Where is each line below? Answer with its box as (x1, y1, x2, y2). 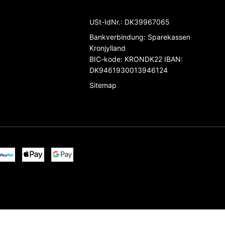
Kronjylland (89, 43, 126, 52)
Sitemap (89, 80, 117, 89)
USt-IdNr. (89, 17, 121, 26)
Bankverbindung (89, 32, 144, 41)
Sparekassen (145, 32, 190, 41)
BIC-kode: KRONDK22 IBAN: (89, 54, 183, 63)
